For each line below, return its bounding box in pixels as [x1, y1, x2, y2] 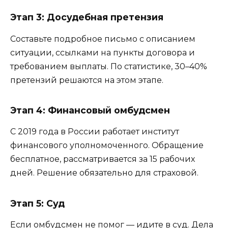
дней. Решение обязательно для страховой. [10, 168, 198, 178]
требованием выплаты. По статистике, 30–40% [10, 61, 207, 71]
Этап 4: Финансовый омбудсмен [10, 104, 170, 116]
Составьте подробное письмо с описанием [10, 34, 195, 44]
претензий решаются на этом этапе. [10, 75, 163, 85]
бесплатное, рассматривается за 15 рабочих [10, 154, 195, 164]
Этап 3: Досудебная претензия [10, 11, 163, 22]
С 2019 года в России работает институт [10, 127, 179, 137]
